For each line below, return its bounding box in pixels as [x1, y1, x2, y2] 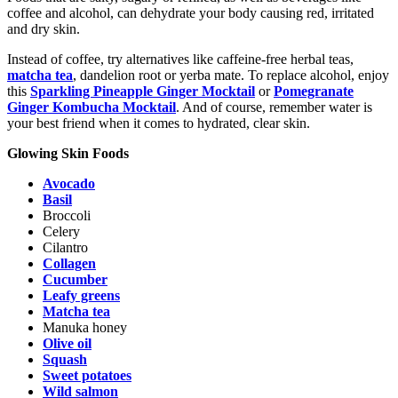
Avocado [43, 176, 95, 192]
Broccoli [43, 208, 91, 224]
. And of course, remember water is [176, 99, 372, 115]
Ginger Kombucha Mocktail [7, 99, 176, 115]
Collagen [43, 256, 96, 272]
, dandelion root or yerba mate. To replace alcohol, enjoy [73, 68, 389, 84]
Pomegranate [274, 84, 354, 99]
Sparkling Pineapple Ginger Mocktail [30, 84, 255, 99]
